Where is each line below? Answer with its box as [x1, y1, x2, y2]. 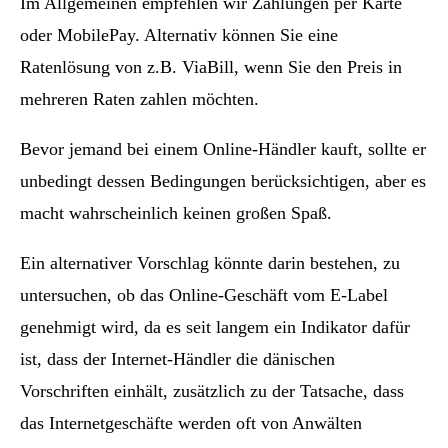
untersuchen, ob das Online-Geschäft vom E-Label [20, 285, 388, 306]
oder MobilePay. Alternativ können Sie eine [20, 25, 338, 46]
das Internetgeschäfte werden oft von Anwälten [20, 413, 362, 434]
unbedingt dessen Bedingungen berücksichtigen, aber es [20, 171, 426, 192]
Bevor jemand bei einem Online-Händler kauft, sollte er [20, 139, 426, 160]
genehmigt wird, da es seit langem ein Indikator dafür [20, 317, 410, 338]
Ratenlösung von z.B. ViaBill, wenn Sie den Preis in [20, 57, 402, 78]
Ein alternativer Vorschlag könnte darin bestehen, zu [20, 253, 400, 274]
